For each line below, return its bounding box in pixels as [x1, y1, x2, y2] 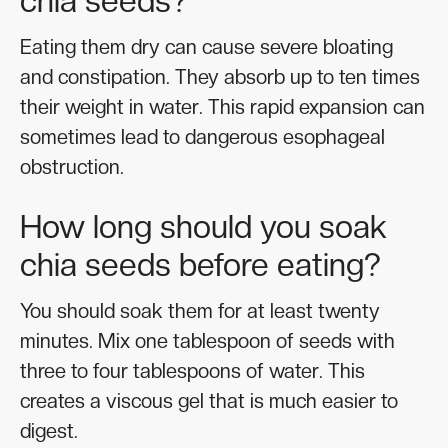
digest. [20, 419, 78, 444]
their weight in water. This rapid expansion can [20, 95, 425, 120]
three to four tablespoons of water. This [20, 359, 365, 384]
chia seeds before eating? [20, 246, 381, 285]
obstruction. [20, 155, 124, 180]
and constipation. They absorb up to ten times [20, 65, 420, 90]
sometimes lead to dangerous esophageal [20, 125, 385, 150]
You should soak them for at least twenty [20, 299, 380, 324]
